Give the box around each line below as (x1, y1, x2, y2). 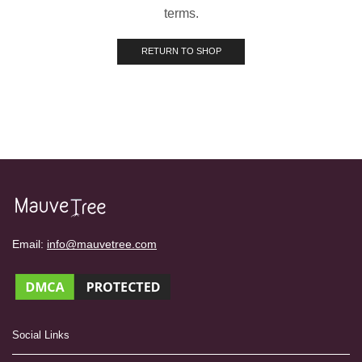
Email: (12, 238, 47, 251)
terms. (163, 6, 199, 21)
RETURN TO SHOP (141, 46, 221, 57)
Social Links (12, 328, 69, 341)
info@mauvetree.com (47, 238, 157, 251)
